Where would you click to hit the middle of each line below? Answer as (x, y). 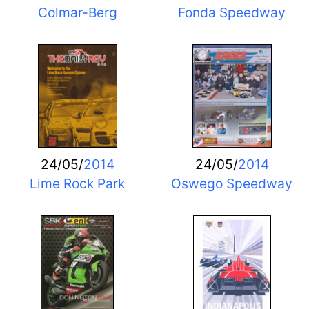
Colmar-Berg (77, 12)
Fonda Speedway (232, 12)
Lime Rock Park (77, 183)
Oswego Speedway (232, 183)
